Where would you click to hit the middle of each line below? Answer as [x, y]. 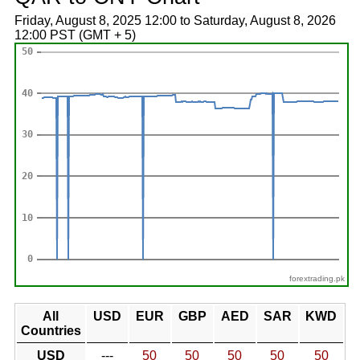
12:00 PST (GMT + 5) [75, 35]
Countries [51, 331]
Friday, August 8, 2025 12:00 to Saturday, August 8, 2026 [175, 20]
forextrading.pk [317, 278]
